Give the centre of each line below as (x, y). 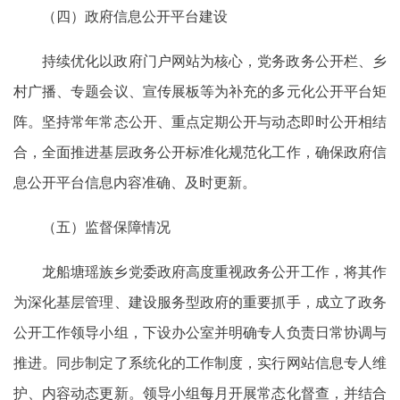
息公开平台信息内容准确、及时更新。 (135, 182)
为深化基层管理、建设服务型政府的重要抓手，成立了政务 (200, 301)
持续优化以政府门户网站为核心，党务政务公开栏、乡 (214, 60)
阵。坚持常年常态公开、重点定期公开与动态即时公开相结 (200, 121)
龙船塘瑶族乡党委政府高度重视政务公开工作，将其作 (214, 271)
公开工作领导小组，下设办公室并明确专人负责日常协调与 (200, 332)
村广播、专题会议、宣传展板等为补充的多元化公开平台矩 (200, 91)
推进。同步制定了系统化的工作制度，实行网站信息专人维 (200, 362)
